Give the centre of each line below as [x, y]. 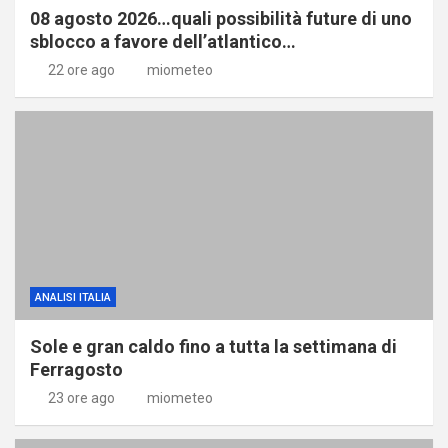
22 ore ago [81, 69]
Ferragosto [76, 369]
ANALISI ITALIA [73, 297]
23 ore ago [81, 397]
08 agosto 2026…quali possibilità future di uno [221, 18]
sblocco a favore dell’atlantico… [163, 41]
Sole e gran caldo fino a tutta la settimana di [213, 346]
